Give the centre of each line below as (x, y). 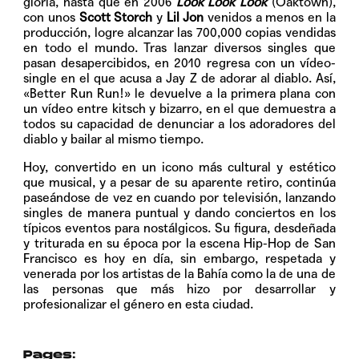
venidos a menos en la (270, 18)
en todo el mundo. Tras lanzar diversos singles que (179, 48)
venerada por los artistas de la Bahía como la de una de (179, 274)
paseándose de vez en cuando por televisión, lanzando (179, 198)
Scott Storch (116, 18)
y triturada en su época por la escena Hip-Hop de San (179, 244)
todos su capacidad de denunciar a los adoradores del (179, 124)
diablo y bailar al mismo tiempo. (114, 139)
